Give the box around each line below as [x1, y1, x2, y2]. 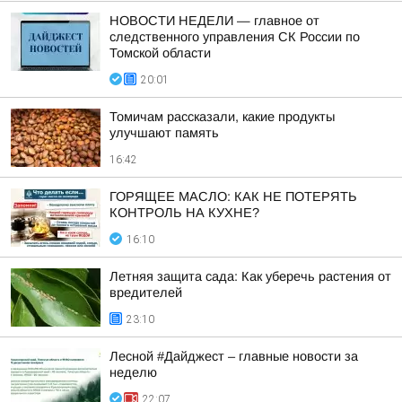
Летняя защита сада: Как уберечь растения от [109, 269, 391, 284]
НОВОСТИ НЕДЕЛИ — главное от [109, 13, 319, 28]
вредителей [109, 285, 182, 300]
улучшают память [109, 126, 219, 140]
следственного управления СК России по [109, 30, 360, 44]
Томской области [109, 46, 211, 60]
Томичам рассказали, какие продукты [109, 109, 335, 124]
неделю [109, 365, 157, 380]
